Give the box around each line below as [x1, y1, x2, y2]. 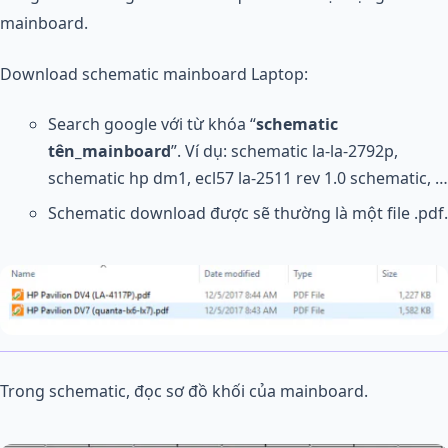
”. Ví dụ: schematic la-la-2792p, [171, 140, 398, 162]
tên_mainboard [48, 140, 171, 162]
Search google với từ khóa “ [48, 113, 256, 135]
